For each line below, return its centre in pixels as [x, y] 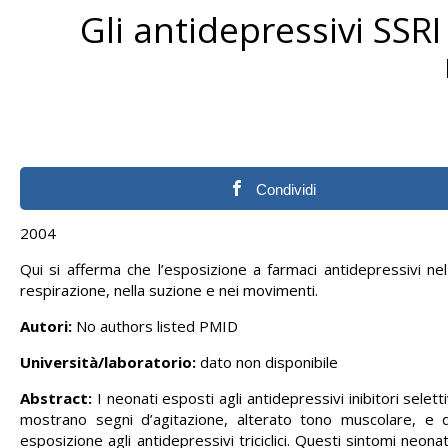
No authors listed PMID [157, 326]
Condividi [286, 189]
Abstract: [56, 398]
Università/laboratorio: [108, 362]
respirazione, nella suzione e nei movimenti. [169, 290]
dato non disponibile [267, 362]
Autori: [46, 326]
